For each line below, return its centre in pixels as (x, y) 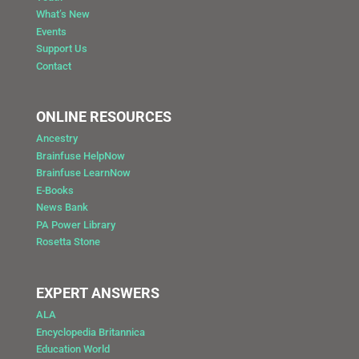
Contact (53, 66)
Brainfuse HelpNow (80, 155)
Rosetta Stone (68, 242)
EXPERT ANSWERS (97, 293)
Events (51, 31)
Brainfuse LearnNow (83, 173)
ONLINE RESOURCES (103, 117)
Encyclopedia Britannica (90, 332)
